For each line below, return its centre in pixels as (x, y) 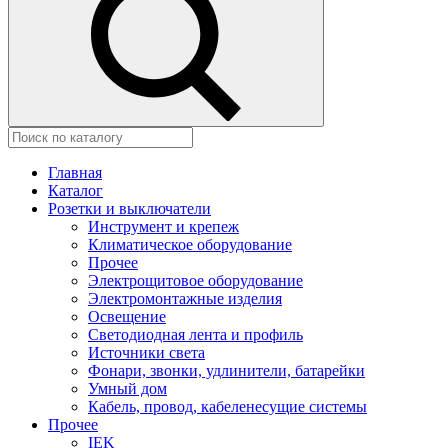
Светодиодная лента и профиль (195, 334)
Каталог (75, 190)
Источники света (146, 352)
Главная (75, 172)
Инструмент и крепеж (163, 226)
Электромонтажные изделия (185, 298)
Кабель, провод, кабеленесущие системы (227, 406)
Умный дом (127, 388)
